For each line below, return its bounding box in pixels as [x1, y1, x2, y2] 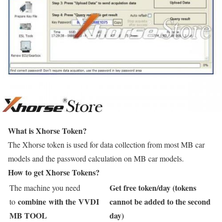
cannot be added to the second [110, 196, 211, 207]
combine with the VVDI [18, 196, 99, 207]
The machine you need [9, 182, 80, 193]
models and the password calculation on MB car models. [8, 153, 184, 164]
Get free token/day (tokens [110, 182, 196, 193]
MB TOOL [9, 210, 47, 221]
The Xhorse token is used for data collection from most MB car [8, 139, 205, 150]
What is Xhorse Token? [8, 125, 87, 136]
